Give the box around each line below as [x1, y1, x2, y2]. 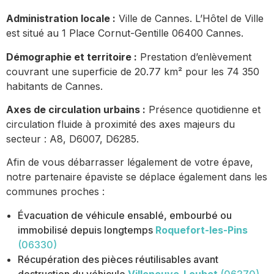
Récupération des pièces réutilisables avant [18, 253, 219, 265]
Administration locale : [6, 12, 116, 25]
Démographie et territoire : [6, 50, 137, 63]
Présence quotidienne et [146, 103, 261, 116]
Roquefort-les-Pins [155, 223, 248, 236]
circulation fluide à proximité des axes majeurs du [6, 117, 235, 130]
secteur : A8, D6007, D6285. [6, 132, 139, 145]
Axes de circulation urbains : [6, 103, 146, 116]
